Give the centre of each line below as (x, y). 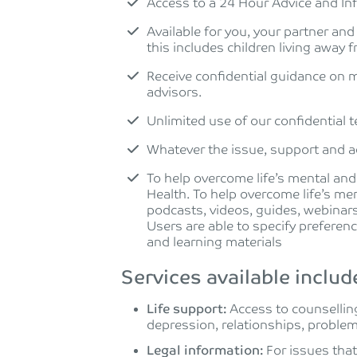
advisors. (174, 93)
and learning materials (214, 243)
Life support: (186, 310)
